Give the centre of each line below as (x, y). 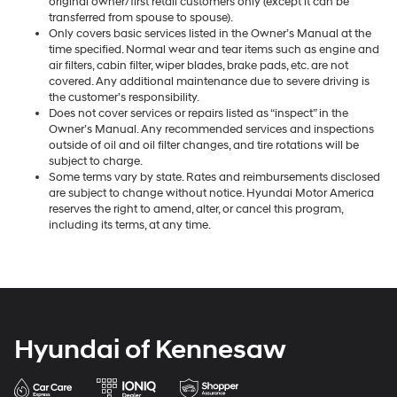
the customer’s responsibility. (124, 97)
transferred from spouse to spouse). (141, 17)
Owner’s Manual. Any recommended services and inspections (211, 129)
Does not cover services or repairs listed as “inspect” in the (198, 113)
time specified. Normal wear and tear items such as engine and (214, 49)
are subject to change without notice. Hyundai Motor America (211, 193)
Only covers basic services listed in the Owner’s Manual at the (210, 33)
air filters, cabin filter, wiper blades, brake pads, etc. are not (198, 65)
